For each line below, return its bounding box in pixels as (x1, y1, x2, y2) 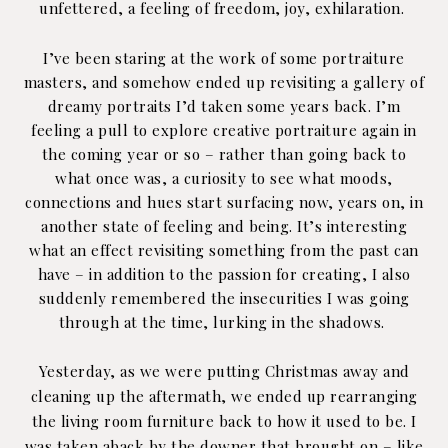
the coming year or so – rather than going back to (41, 143, 407, 164)
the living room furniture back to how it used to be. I (31, 410, 417, 431)
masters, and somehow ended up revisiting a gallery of (23, 71, 425, 92)
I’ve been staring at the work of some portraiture (43, 47, 405, 68)
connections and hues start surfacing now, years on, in (25, 191, 423, 212)
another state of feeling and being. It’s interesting (41, 215, 407, 236)
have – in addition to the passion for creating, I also (37, 263, 411, 284)
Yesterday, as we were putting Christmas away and (38, 360, 410, 381)
